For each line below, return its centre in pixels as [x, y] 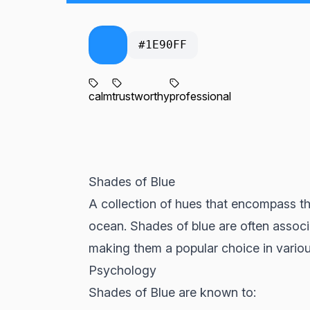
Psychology [122, 270]
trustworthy [141, 96]
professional [200, 96]
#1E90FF [163, 45]
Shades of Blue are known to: [172, 292]
